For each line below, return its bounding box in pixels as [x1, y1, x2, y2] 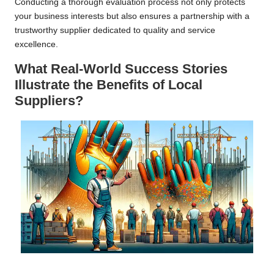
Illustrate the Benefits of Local [15, 76, 202, 92]
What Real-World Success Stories [15, 61, 228, 76]
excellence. [15, 39, 58, 49]
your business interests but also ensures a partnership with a [15, 11, 250, 21]
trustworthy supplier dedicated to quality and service [15, 25, 215, 35]
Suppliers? [15, 92, 83, 108]
